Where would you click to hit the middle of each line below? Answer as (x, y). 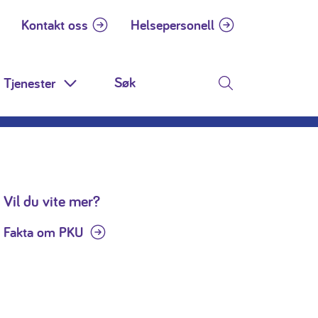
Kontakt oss (55, 25)
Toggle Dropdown (118, 92)
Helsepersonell (172, 25)
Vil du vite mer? (52, 201)
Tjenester (29, 83)
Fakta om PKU (43, 232)
